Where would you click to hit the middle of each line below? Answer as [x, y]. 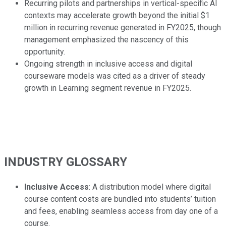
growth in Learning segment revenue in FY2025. [108, 88]
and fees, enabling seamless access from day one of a [121, 211]
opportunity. [45, 52]
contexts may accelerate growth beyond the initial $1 [117, 16]
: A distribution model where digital [150, 187]
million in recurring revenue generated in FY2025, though [123, 28]
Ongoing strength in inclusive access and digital [108, 64]
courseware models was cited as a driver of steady [115, 76]
